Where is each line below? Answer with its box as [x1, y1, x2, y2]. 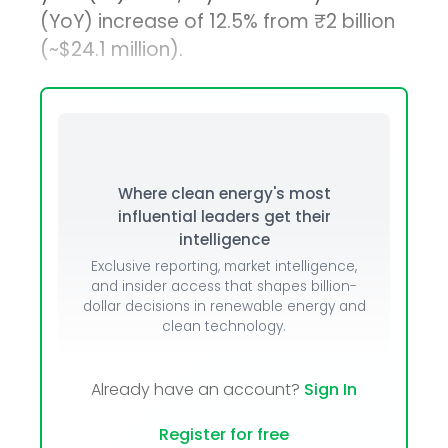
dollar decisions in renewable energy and [82, 297, 366, 317]
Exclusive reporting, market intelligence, [91, 257, 357, 277]
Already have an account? [91, 378, 304, 402]
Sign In [304, 378, 357, 402]
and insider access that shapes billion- [91, 277, 357, 297]
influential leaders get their [117, 206, 331, 228]
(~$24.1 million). [40, 36, 184, 64]
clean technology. [162, 317, 286, 337]
